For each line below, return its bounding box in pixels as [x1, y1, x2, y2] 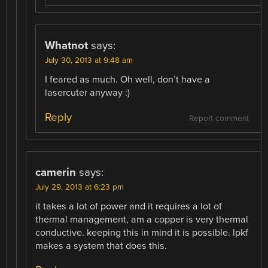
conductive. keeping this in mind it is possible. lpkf [35, 226, 249, 239]
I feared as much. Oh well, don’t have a [45, 73, 211, 86]
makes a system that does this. [35, 239, 167, 252]
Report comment [188, 113, 249, 123]
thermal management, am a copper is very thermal [35, 213, 249, 226]
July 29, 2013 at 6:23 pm [35, 182, 124, 192]
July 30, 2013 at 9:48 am [45, 55, 133, 65]
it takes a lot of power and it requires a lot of [35, 200, 223, 212]
